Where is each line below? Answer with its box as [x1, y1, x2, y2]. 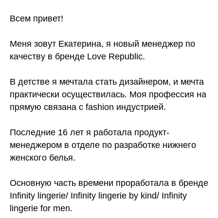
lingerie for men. [10, 203, 73, 213]
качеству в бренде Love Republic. [10, 52, 145, 61]
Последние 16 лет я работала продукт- [10, 127, 169, 137]
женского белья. [10, 153, 75, 163]
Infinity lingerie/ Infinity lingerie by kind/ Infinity [10, 191, 187, 200]
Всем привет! [10, 14, 63, 23]
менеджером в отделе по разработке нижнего [10, 140, 196, 150]
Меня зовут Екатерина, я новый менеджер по [10, 39, 195, 49]
